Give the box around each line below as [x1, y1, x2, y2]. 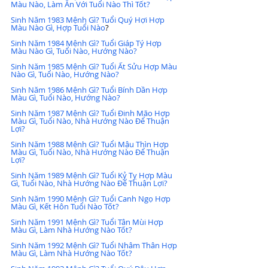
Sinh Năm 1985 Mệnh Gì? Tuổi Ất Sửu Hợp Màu [11, 60, 179, 72]
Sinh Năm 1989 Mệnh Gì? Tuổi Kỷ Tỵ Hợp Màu [11, 169, 174, 181]
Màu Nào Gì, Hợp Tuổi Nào [11, 22, 105, 33]
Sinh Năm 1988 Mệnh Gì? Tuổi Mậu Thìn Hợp [11, 138, 170, 150]
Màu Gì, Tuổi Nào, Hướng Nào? [11, 92, 120, 103]
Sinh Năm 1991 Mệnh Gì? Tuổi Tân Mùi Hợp [11, 216, 165, 227]
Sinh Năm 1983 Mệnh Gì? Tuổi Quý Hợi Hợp [11, 14, 166, 25]
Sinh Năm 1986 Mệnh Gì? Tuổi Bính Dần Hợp [11, 84, 169, 95]
